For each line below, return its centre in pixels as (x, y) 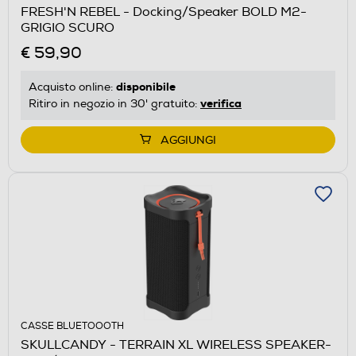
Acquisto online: (72, 87)
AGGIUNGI (188, 141)
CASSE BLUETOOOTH (72, 327)
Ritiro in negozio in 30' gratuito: (114, 104)
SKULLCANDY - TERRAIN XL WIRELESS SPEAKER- (176, 345)
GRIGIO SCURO (68, 28)
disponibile (146, 87)
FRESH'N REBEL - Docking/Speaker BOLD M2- (164, 12)
